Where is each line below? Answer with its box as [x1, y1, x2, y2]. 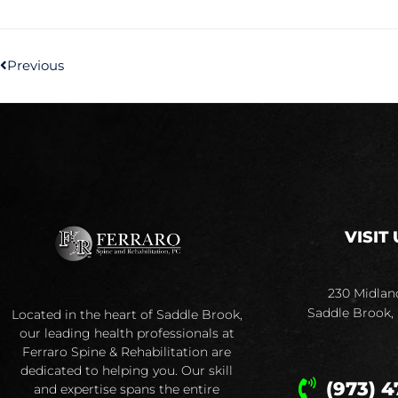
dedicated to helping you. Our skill [20, 362, 233, 379]
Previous [7, 57, 64, 75]
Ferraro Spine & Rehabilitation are [22, 344, 231, 361]
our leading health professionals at [19, 325, 235, 342]
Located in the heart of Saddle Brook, [11, 306, 243, 323]
